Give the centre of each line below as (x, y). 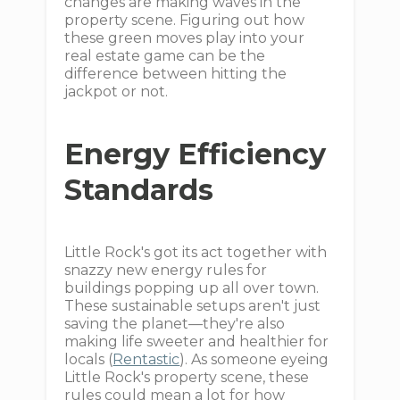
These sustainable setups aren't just (193, 306)
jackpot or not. (117, 92)
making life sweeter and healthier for (197, 342)
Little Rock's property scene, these (187, 377)
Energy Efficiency (196, 154)
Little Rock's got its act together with (196, 252)
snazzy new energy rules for (166, 270)
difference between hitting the (176, 74)
